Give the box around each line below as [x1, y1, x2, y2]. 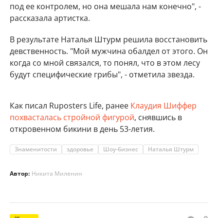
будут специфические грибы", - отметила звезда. [10, 69, 195, 80]
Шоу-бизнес [103, 145, 138, 154]
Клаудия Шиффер [130, 100, 197, 111]
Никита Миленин [32, 169, 82, 178]
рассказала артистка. [10, 13, 90, 24]
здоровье [67, 145, 93, 154]
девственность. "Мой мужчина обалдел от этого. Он [10, 46, 208, 57]
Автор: [10, 169, 30, 178]
